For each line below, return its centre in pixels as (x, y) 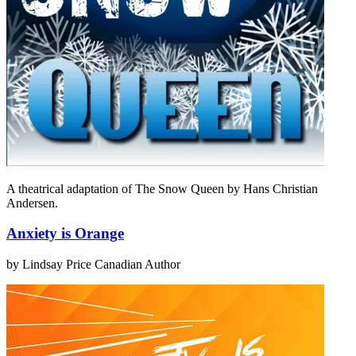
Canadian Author (137, 265)
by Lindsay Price (49, 265)
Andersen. (32, 203)
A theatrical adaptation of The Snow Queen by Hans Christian (162, 188)
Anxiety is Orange (65, 234)
